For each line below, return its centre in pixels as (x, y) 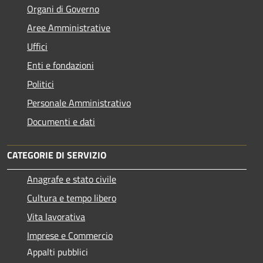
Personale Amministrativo (79, 102)
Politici (41, 84)
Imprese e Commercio (70, 235)
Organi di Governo (63, 9)
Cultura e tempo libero (72, 198)
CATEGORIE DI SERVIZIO (57, 155)
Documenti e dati (61, 121)
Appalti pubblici (58, 252)
